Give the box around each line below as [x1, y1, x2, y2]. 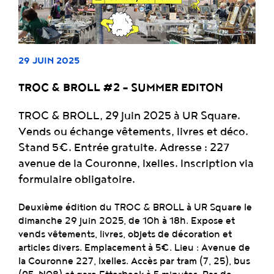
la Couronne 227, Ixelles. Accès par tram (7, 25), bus [18, 255, 250, 268]
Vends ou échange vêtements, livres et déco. [18, 125, 248, 139]
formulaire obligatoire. [18, 172, 135, 187]
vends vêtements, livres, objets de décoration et [18, 228, 232, 241]
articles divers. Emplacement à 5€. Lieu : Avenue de [18, 242, 250, 254]
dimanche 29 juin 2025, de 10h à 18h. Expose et [18, 215, 235, 228]
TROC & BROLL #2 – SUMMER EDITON [18, 81, 223, 95]
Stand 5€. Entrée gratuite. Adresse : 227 [18, 141, 229, 155]
